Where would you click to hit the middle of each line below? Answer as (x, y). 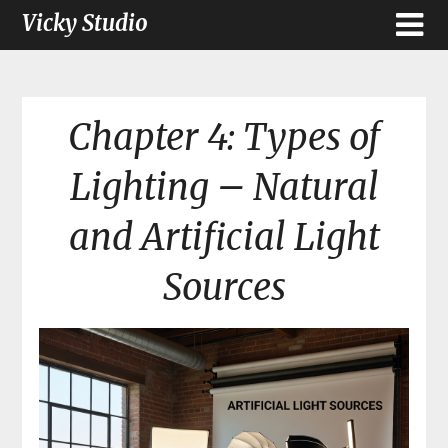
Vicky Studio (85, 23)
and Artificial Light (224, 238)
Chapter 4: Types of (224, 138)
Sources (224, 288)
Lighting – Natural (224, 188)
